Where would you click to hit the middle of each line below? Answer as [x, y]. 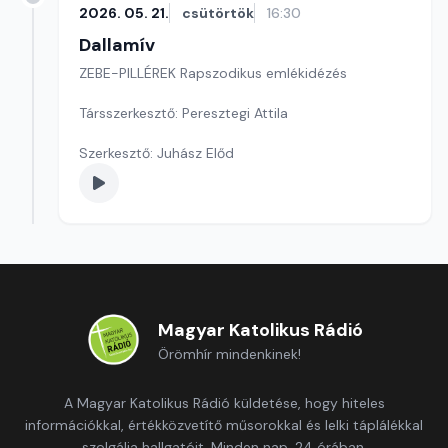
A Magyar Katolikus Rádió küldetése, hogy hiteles [224, 403]
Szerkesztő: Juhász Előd [156, 153]
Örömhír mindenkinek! [229, 354]
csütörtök [218, 13]
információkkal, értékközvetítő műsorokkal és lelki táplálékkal [224, 425]
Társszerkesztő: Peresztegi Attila [183, 113]
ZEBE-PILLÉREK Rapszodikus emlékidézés [263, 73]
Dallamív [117, 45]
